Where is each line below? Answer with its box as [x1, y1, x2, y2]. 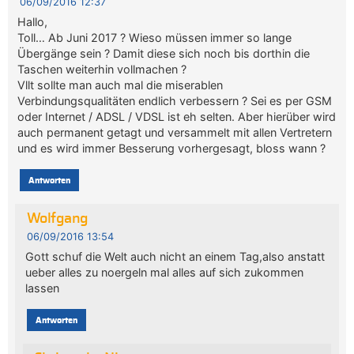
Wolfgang [26, 212, 88, 227]
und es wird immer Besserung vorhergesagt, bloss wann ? [17, 141, 326, 156]
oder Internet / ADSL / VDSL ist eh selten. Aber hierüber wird [17, 110, 337, 124]
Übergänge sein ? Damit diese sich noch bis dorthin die [17, 47, 311, 61]
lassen [24, 281, 59, 296]
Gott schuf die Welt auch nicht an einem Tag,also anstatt [24, 250, 325, 264]
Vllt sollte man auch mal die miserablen [17, 78, 224, 92]
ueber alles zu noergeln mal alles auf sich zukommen [24, 265, 303, 280]
